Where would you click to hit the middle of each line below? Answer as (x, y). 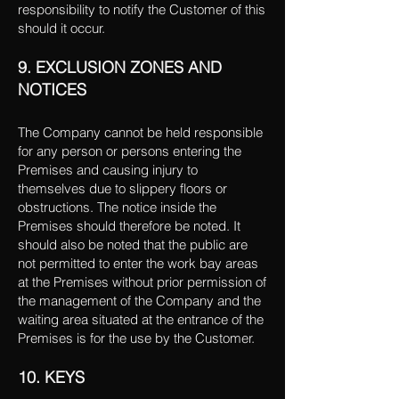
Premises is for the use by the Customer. (136, 338)
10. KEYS (51, 377)
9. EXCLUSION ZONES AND (120, 67)
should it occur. (61, 28)
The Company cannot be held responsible (140, 132)
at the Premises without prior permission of (142, 282)
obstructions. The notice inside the (117, 207)
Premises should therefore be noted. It (129, 226)
